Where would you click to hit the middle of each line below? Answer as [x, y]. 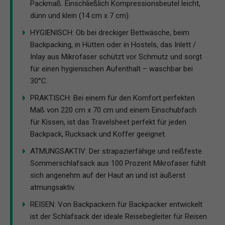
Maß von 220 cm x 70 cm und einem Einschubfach [113, 110]
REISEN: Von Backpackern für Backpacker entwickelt [116, 205]
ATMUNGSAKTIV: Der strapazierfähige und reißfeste [116, 151]
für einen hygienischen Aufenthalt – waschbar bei [111, 69]
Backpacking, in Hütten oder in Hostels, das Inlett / [113, 45]
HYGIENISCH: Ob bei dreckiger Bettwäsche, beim [110, 33]
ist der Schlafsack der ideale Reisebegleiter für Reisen [119, 217]
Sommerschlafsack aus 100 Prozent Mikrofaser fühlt [118, 163]
